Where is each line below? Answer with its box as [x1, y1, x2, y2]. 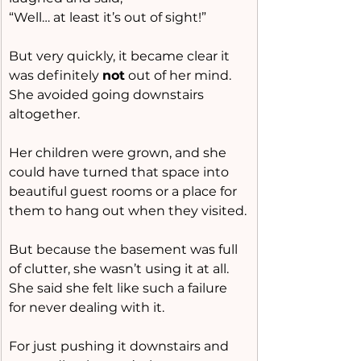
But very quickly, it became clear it [9, 48, 233, 64]
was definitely [9, 68, 102, 83]
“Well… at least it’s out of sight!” [9, 10, 206, 25]
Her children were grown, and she [9, 145, 230, 160]
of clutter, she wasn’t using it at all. [9, 261, 229, 276]
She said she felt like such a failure [9, 280, 230, 296]
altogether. [9, 106, 80, 122]
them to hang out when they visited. [9, 203, 247, 218]
